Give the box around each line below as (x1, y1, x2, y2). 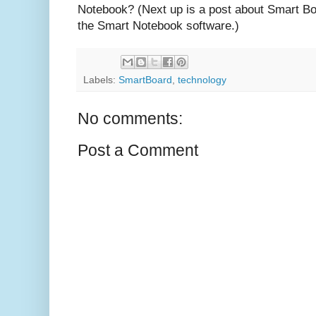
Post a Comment (78, 141, 198, 160)
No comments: (78, 109, 183, 128)
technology (178, 75, 226, 86)
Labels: (83, 75, 119, 86)
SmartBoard (119, 75, 172, 86)
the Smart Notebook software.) (78, 19, 239, 33)
